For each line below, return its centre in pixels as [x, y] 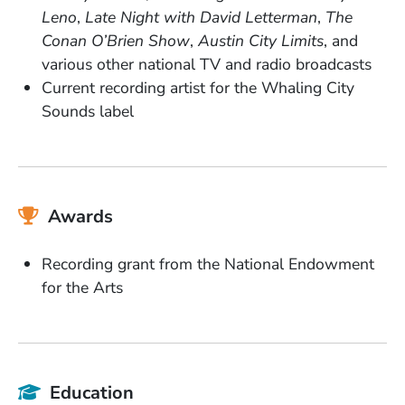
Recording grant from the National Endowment [208, 264]
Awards [80, 217]
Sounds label [88, 112]
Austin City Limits [261, 41]
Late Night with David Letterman [202, 18]
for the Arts [83, 288]
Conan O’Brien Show [116, 41]
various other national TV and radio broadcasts [207, 65]
